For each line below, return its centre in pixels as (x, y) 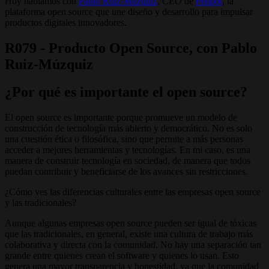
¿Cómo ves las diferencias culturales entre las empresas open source (133, 192)
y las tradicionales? (41, 203)
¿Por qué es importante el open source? (126, 92)
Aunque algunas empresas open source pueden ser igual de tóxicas (131, 223)
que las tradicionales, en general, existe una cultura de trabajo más (129, 234)
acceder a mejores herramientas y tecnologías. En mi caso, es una (128, 150)
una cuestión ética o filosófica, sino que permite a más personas (124, 139)
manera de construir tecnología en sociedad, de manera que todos (128, 161)
